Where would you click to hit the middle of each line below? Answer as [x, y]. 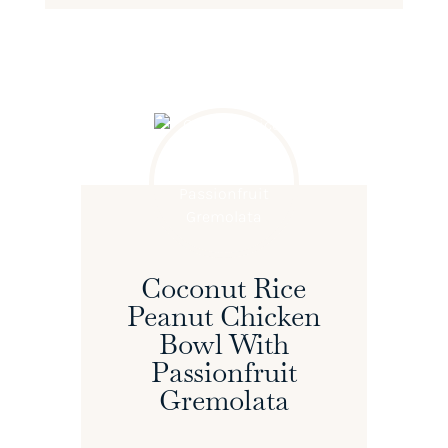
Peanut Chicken [223, 315]
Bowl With [223, 343]
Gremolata [223, 399]
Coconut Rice [224, 287]
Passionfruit [223, 371]
